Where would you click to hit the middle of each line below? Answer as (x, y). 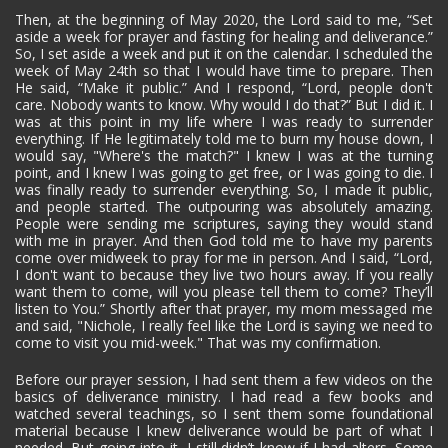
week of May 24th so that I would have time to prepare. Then (224, 70)
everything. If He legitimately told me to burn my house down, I (224, 138)
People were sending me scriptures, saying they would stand (224, 223)
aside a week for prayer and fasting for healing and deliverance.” (224, 36)
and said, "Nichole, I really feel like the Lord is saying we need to (224, 325)
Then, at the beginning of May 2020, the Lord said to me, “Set (224, 19)
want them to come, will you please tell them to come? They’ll (224, 291)
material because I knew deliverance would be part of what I (224, 430)
